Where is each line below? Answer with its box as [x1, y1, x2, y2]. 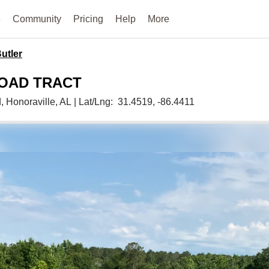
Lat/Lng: [79, 97, 118, 107]
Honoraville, [6, 97, 59, 107]
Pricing [73, 14, 104, 24]
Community [13, 14, 62, 24]
